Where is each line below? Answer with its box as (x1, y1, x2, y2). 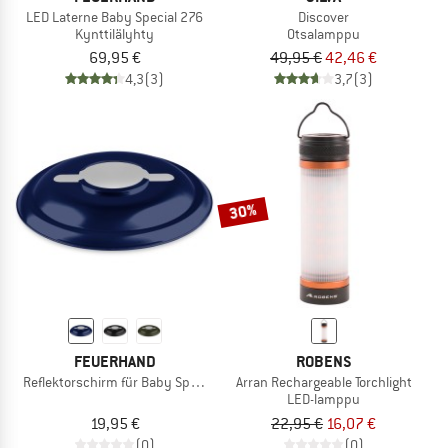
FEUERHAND (73, 351, 156, 373)
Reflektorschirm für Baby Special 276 (23, 373, 243, 392)
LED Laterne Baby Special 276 (26, 7, 203, 26)
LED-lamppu (287, 390, 360, 409)
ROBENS (295, 351, 352, 373)
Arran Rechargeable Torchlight (235, 373, 412, 392)
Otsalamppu (287, 24, 360, 43)
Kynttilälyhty (75, 24, 154, 43)
